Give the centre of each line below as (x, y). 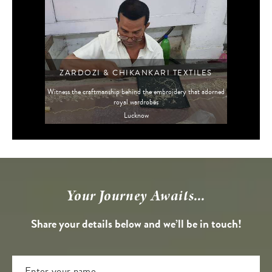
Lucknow (136, 116)
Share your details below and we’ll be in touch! (136, 224)
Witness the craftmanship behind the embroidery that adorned (136, 92)
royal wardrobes (136, 103)
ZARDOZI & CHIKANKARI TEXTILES (136, 73)
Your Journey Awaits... (136, 196)
